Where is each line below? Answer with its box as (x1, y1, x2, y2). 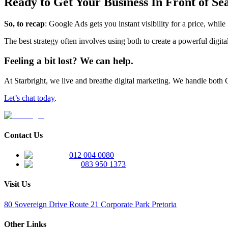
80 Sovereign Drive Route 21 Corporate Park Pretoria (4, 199, 177, 209)
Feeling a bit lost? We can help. (4, 55, 133, 66)
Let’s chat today (4, 93, 54, 102)
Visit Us (4, 180, 31, 189)
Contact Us (4, 130, 43, 139)
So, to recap (4, 19, 45, 28)
